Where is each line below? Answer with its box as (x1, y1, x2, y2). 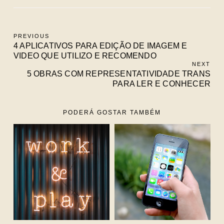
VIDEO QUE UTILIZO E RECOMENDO (13, 51, 156, 60)
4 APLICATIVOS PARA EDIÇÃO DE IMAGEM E (13, 41, 187, 50)
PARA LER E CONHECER (112, 79, 210, 88)
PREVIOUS (13, 33, 49, 39)
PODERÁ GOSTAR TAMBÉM (63, 109, 161, 116)
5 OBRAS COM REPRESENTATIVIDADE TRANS (26, 69, 210, 78)
